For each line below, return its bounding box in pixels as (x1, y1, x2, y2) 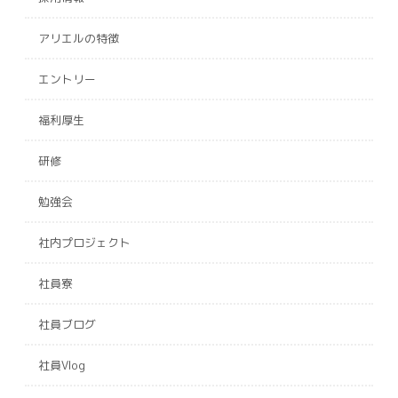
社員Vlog (38, 356, 86, 373)
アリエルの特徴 (38, 29, 120, 46)
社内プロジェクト (38, 234, 131, 251)
